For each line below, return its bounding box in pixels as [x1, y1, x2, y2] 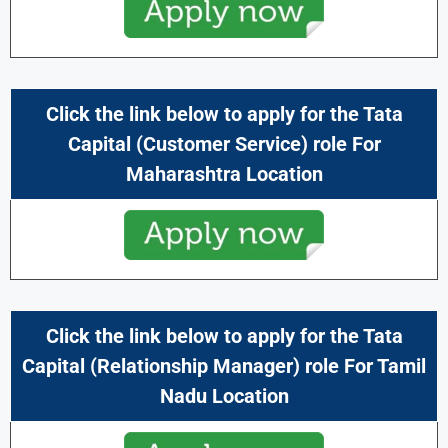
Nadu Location [159, 383, 289, 408]
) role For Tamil [293, 353, 426, 378]
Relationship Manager [97, 353, 293, 378]
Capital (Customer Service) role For [67, 131, 381, 156]
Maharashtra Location [125, 161, 323, 186]
